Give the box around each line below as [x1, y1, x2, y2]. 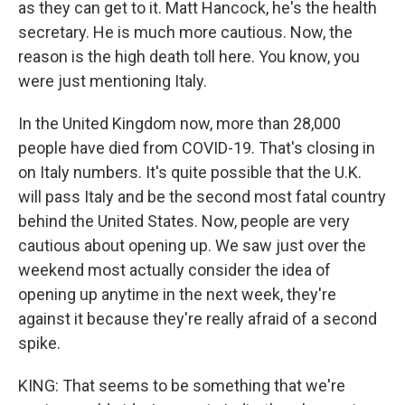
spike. [18, 334, 61, 353]
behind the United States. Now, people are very [18, 212, 350, 231]
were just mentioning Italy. [18, 71, 207, 90]
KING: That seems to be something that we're [18, 376, 345, 395]
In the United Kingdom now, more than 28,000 [18, 114, 341, 133]
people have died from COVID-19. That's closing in [18, 138, 375, 157]
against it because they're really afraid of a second [18, 309, 377, 328]
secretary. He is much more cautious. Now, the [18, 23, 353, 42]
